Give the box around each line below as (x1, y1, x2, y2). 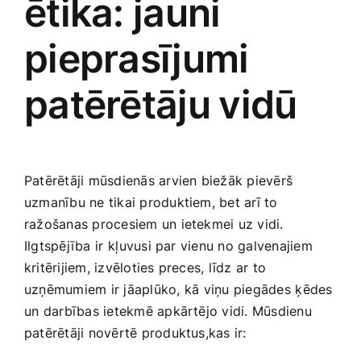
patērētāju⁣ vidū (24, 81, 297, 129)
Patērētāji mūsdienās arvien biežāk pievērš (24, 172, 293, 189)
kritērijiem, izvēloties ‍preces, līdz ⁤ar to (24, 259, 267, 276)
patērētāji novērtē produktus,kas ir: (24, 324, 247, 341)
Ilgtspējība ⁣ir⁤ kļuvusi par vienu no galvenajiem (24, 237, 313, 254)
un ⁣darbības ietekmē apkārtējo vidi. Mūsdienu (24, 302, 312, 319)
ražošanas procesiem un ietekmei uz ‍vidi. (24, 215, 284, 232)
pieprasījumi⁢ (24, 35, 248, 83)
